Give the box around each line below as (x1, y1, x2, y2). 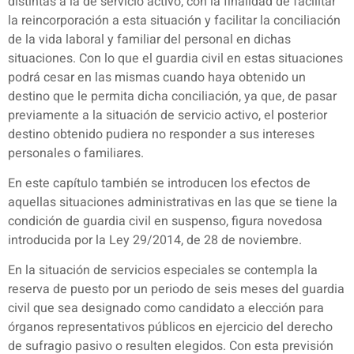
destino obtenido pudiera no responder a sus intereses (8, 124, 314, 144)
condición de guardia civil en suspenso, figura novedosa (8, 211, 322, 231)
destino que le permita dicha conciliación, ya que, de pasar (8, 86, 337, 106)
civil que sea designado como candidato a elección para (8, 299, 324, 318)
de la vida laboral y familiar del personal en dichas (8, 29, 291, 49)
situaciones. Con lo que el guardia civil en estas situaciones (8, 48, 343, 68)
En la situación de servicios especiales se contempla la (8, 261, 318, 281)
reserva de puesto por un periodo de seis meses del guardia (8, 280, 345, 299)
